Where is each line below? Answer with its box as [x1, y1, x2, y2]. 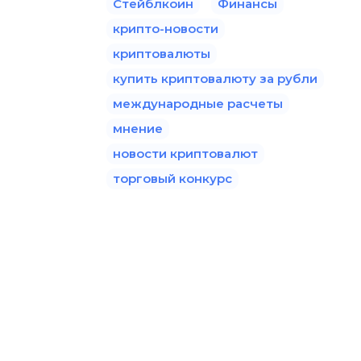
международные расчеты [113, 95, 283, 111]
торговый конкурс [113, 170, 232, 186]
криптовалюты [113, 45, 210, 61]
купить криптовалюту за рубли [113, 70, 317, 86]
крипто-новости [113, 20, 218, 36]
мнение [113, 120, 163, 136]
